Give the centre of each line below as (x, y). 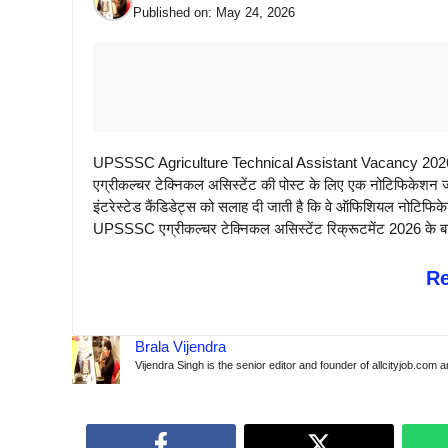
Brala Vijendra (180, 346)
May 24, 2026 (255, 12)
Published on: (174, 12)
